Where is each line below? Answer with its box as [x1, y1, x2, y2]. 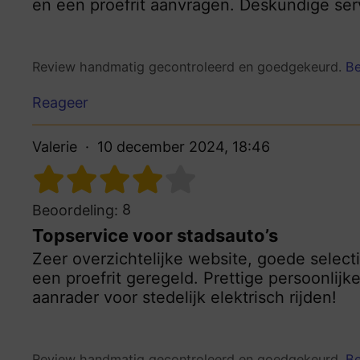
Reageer [32, 94, 88, 112]
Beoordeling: [32, 202, 118, 219]
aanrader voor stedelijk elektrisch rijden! [32, 288, 337, 308]
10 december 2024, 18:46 [97, 138, 270, 156]
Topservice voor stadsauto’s [32, 225, 278, 247]
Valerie [32, 138, 77, 156]
